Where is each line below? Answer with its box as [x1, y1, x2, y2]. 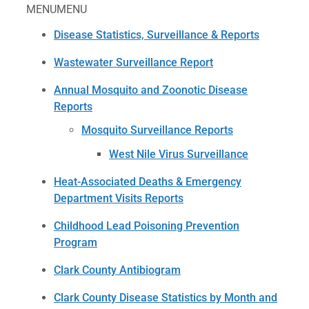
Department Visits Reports [54, 191, 183, 205]
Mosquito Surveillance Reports [81, 123, 233, 137]
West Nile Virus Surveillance [109, 147, 248, 161]
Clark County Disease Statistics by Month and [54, 290, 277, 304]
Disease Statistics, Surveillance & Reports [54, 28, 259, 41]
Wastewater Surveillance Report [54, 55, 213, 69]
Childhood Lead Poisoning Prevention [54, 219, 239, 232]
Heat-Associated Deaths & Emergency [54, 175, 241, 188]
